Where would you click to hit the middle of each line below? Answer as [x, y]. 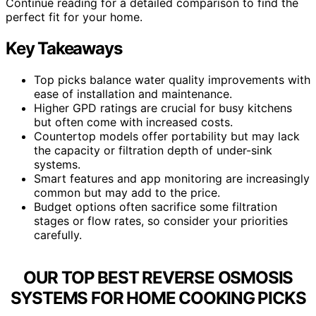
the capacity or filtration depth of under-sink [153, 151]
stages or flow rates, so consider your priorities [161, 221]
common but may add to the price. [127, 193]
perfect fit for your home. [74, 17]
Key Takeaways [64, 49]
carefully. [58, 235]
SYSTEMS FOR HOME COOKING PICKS [158, 298]
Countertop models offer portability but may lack [167, 136]
